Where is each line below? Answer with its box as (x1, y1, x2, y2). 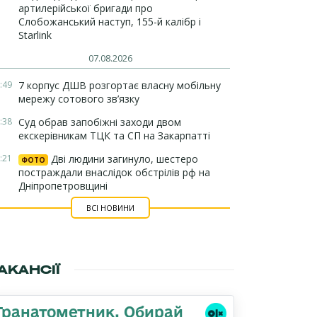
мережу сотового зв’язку (18, 92, 139, 105)
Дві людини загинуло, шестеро (48, 152, 198, 166)
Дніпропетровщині (18, 179, 108, 192)
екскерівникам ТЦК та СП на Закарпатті (18, 129, 210, 142)
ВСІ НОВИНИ (86, 202, 134, 213)
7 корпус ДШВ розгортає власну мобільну (18, 79, 221, 92)
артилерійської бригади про (18, 1, 153, 15)
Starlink (18, 28, 52, 42)
